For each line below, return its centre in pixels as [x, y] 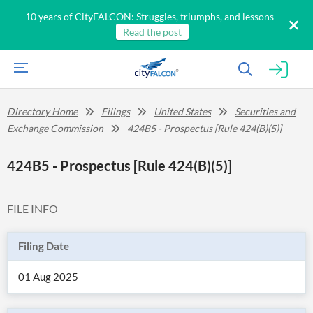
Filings [116, 111]
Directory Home [42, 111]
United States [182, 111]
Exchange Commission [55, 128]
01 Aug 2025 [48, 277]
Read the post [152, 32]
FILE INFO [32, 209]
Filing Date [44, 246]
